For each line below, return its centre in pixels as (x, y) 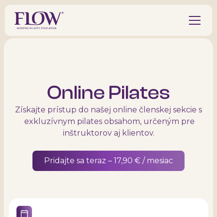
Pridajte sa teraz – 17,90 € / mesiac (108, 160)
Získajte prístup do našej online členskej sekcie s (108, 110)
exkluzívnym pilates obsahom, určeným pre (108, 121)
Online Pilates (108, 93)
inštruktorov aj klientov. (108, 133)
